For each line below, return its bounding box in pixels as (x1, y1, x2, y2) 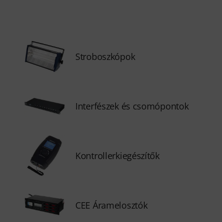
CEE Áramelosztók (75, 199, 148, 211)
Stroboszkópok (75, 51, 135, 62)
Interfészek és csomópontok (75, 100, 189, 112)
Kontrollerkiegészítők (75, 150, 160, 162)
